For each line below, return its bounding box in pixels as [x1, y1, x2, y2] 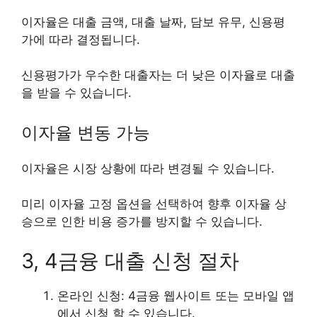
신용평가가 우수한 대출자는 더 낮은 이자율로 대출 [21, 68, 295, 83]
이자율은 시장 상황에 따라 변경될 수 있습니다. [21, 161, 275, 175]
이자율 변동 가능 [21, 122, 150, 143]
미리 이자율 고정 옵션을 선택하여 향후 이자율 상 [21, 197, 287, 212]
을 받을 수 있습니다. [21, 86, 132, 100]
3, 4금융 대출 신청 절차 [21, 248, 239, 273]
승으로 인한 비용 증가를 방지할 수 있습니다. [21, 214, 263, 229]
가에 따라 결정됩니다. [21, 32, 140, 47]
